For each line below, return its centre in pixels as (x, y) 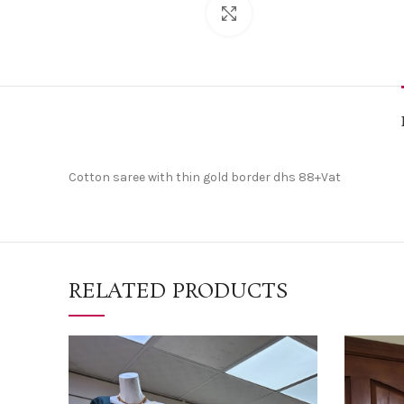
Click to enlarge (295, 13)
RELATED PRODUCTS (179, 291)
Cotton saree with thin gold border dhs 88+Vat (205, 177)
